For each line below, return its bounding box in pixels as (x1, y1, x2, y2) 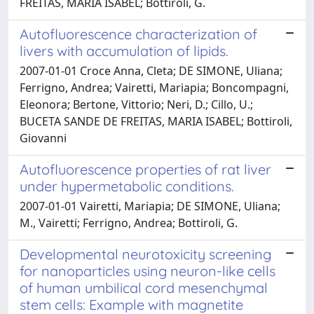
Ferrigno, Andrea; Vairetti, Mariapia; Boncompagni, (20, 79, 289, 95)
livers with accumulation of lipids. (20, 41, 228, 60)
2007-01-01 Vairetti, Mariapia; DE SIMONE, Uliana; (20, 198, 280, 214)
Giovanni (20, 130, 67, 146)
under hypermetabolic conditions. (20, 177, 234, 195)
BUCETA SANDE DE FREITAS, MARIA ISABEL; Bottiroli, (20, 113, 292, 129)
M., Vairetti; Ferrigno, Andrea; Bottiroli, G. (20, 214, 238, 231)
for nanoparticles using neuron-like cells (20, 261, 275, 280)
